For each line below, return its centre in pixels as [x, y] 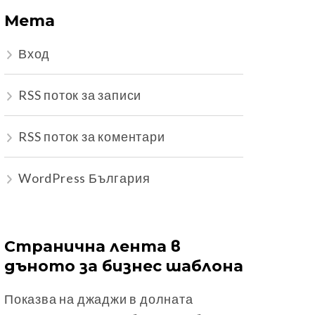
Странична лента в [92, 247]
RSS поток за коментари [92, 137]
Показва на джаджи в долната [99, 299]
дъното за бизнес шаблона [124, 266]
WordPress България [84, 178]
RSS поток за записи [80, 95]
